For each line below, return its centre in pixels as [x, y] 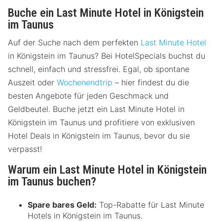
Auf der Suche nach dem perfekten [74, 43]
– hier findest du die [151, 83]
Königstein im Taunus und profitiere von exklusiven [101, 123]
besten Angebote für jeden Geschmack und [88, 96]
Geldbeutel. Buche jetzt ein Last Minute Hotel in [96, 109]
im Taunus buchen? [52, 182]
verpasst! [25, 149]
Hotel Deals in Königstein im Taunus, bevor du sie [99, 136]
